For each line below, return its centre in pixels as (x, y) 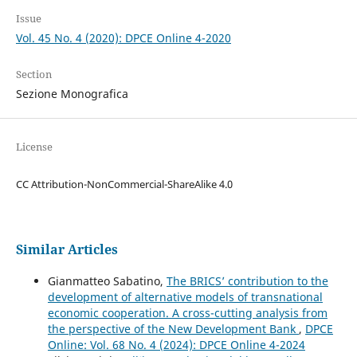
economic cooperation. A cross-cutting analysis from (187, 312)
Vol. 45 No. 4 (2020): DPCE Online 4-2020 (123, 37)
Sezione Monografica (72, 93)
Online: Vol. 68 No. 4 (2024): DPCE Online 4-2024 (176, 344)
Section (33, 74)
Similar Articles (67, 249)
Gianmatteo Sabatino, (107, 280)
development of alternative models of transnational (185, 296)
